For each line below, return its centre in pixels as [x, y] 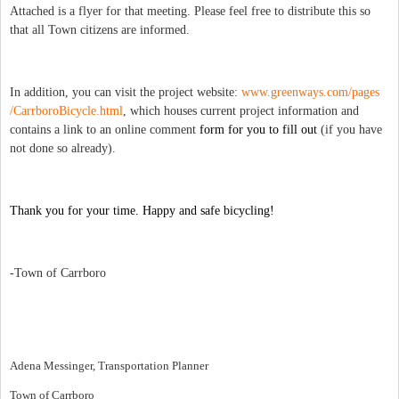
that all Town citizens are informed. [100, 30]
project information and [299, 111]
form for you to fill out [258, 130]
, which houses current [179, 111]
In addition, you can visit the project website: [126, 93]
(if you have [351, 130]
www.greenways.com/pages [310, 93]
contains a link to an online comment [105, 130]
